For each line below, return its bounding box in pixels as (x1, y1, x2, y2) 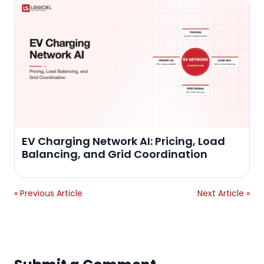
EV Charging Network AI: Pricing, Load (22, 133, 225, 148)
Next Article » (197, 187, 250, 199)
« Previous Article (14, 187, 82, 199)
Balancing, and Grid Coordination (22, 146, 207, 161)
